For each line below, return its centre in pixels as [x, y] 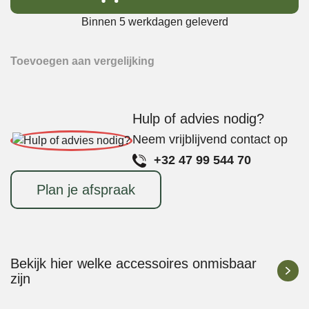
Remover [31, 21]
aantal [24, 54]
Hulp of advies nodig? [198, 118]
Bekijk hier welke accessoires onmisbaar [133, 263]
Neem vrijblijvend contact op [210, 139]
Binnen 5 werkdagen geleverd [154, 22]
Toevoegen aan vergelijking [82, 61]
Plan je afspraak [86, 189]
